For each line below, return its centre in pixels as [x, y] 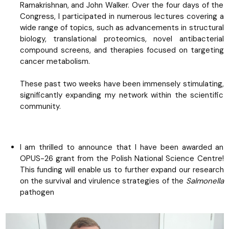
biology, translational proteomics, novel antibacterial [122, 39]
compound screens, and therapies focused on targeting [122, 50]
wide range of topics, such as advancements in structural [122, 27]
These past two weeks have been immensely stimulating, [122, 84]
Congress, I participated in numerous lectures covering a [122, 16]
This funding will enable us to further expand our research [122, 169]
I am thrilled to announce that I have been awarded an [122, 147]
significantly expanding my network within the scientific [122, 95]
